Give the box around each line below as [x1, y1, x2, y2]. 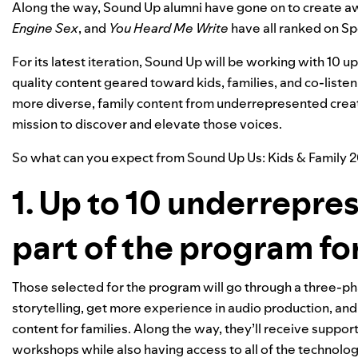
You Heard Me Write [109, 19, 229, 37]
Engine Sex [12, 19, 78, 37]
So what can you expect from [12, 149, 187, 166]
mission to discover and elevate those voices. [12, 115, 282, 133]
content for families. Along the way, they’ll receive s [12, 320, 318, 337]
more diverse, [12, 94, 95, 112]
